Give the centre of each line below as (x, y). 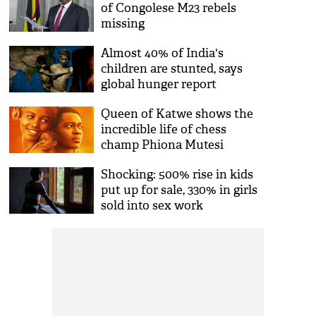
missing (123, 24)
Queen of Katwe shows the (177, 114)
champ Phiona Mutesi (163, 145)
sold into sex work (152, 206)
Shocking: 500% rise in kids (177, 175)
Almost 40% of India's (163, 53)
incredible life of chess (164, 129)
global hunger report (159, 84)
